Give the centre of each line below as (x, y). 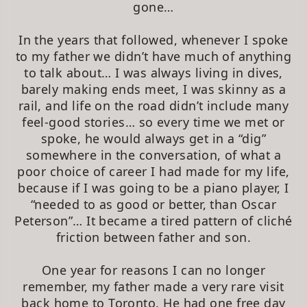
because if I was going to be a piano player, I (153, 187)
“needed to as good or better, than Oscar (153, 204)
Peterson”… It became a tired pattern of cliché (153, 220)
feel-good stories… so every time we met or (153, 122)
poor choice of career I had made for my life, (153, 171)
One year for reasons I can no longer (153, 270)
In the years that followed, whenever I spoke (153, 39)
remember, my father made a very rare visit (153, 286)
